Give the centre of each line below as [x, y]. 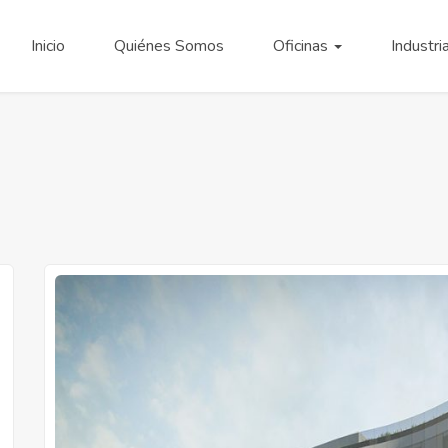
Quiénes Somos [168, 46]
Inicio [47, 46]
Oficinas [302, 46]
